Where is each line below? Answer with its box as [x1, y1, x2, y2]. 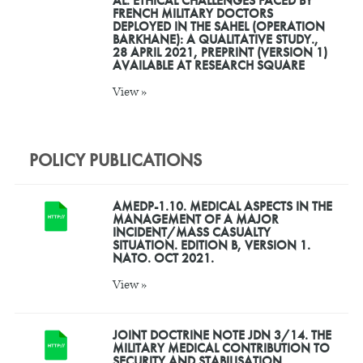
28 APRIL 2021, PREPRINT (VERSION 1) [112, 44, 327, 62]
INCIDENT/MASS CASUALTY [112, 223, 271, 241]
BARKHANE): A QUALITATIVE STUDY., [112, 31, 318, 49]
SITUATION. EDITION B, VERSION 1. [112, 236, 310, 254]
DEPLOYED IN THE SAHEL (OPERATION [112, 18, 325, 36]
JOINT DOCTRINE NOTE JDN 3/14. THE [112, 327, 331, 344]
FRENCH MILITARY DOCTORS [112, 5, 273, 23]
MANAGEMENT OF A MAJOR [112, 210, 279, 228]
